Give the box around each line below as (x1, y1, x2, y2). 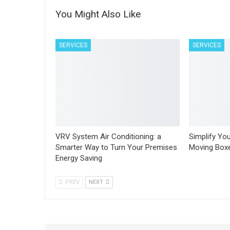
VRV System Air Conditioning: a (55, 131, 161, 141)
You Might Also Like (55, 8, 141, 20)
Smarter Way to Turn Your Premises (55, 142, 177, 152)
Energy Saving (55, 153, 102, 163)
